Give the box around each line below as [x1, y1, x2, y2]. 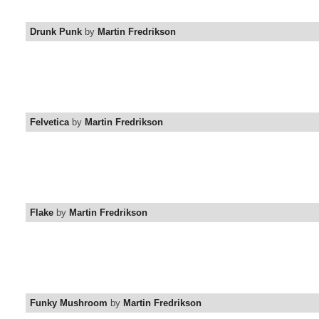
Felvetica [30, 117, 69, 128]
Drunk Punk [30, 26, 82, 38]
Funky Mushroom [30, 298, 108, 309]
